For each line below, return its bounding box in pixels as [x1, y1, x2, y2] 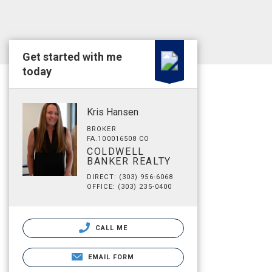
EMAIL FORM [87, 253, 135, 261]
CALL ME [92, 224, 128, 232]
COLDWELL [87, 146, 144, 157]
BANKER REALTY [87, 155, 171, 167]
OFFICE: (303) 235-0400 [87, 183, 172, 191]
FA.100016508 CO [87, 135, 150, 143]
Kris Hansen [87, 106, 138, 118]
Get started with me [22, 50, 122, 63]
